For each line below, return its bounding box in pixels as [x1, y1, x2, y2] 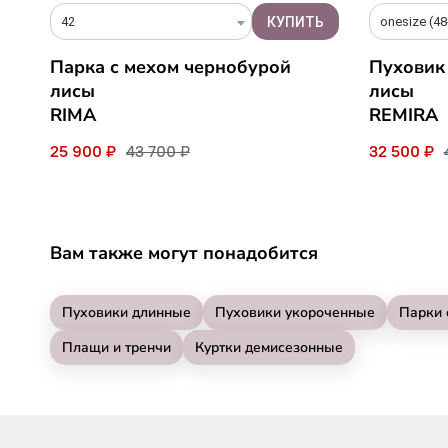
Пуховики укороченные [215, 303, 375, 323]
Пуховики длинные [62, 303, 191, 323]
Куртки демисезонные [195, 338, 343, 358]
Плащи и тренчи [62, 338, 171, 358]
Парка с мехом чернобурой [50, 55, 291, 80]
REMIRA [368, 103, 438, 128]
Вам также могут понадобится [50, 241, 318, 266]
